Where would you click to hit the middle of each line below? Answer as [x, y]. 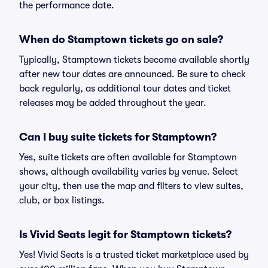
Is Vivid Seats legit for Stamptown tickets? [125, 234]
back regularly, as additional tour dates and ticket [125, 89]
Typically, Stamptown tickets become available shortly [134, 60]
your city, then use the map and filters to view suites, [131, 186]
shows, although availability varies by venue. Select [129, 172]
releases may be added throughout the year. [113, 103]
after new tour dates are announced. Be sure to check [133, 74]
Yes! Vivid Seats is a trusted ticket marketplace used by [134, 255]
